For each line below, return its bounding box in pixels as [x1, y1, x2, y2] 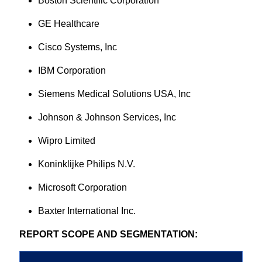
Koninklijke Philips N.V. [37, 159, 135, 169]
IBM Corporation [37, 65, 106, 75]
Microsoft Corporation [37, 182, 127, 192]
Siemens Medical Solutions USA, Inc [37, 89, 191, 99]
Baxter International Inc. [37, 206, 136, 216]
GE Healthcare [37, 19, 99, 29]
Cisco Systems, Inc [37, 42, 117, 52]
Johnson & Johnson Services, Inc [37, 112, 176, 122]
